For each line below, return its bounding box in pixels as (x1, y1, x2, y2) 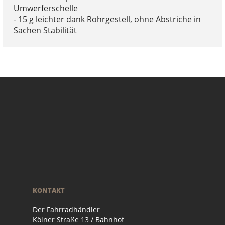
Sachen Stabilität (13, 24, 77, 36)
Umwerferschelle (13, 2, 78, 14)
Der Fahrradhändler (33, 204, 100, 214)
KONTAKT (33, 185, 65, 195)
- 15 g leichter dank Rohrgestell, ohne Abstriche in (13, 13, 201, 25)
